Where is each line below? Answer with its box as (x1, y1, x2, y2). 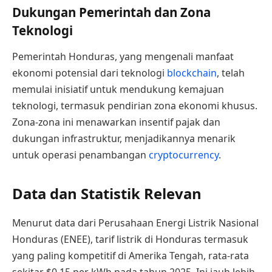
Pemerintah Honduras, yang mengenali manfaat (12, 50, 234, 64)
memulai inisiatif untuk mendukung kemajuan (12, 83, 224, 97)
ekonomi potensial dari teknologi (12, 66, 167, 80)
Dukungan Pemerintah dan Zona (12, 3, 211, 21)
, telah (217, 66, 245, 80)
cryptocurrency (149, 148, 219, 162)
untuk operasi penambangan (12, 148, 149, 162)
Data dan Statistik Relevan (12, 183, 202, 204)
